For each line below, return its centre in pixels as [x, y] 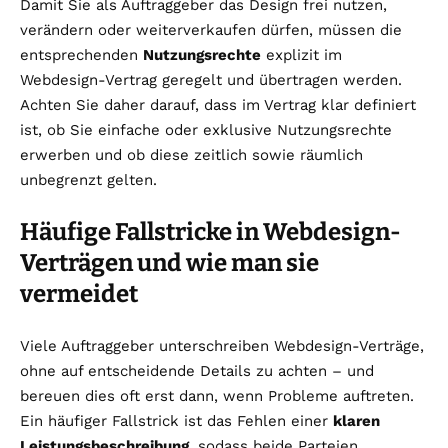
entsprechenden [81, 54]
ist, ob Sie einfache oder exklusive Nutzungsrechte [206, 129]
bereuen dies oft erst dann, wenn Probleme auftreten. [217, 395]
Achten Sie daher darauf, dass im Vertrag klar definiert [218, 104]
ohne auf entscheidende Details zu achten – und [197, 370]
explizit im [301, 54]
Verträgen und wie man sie [169, 262]
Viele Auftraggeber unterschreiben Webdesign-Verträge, [222, 345]
